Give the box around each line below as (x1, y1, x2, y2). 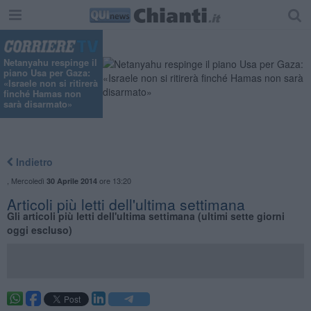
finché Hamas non (3, 87, 81, 101)
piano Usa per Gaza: (3, 66, 90, 80)
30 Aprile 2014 (46, 175, 97, 186)
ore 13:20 (96, 174, 131, 186)
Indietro (12, 154, 53, 169)
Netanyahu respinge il (3, 56, 97, 69)
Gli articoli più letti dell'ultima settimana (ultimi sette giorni (6, 208, 285, 223)
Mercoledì (10, 174, 47, 186)
